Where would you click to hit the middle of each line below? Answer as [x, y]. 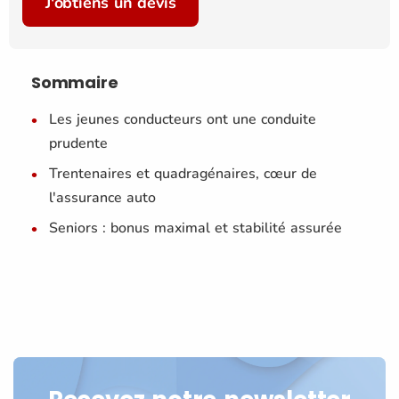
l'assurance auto [102, 197]
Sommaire [75, 82]
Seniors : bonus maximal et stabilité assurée [195, 228]
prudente [78, 143]
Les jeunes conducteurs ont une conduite [183, 119]
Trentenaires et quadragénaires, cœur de [183, 173]
